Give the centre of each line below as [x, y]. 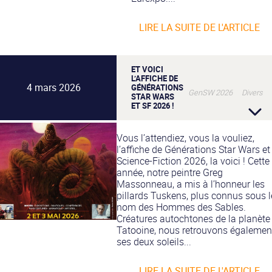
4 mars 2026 [53, 87]
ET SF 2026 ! [153, 105]
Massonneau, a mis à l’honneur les [191, 184]
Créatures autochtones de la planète [193, 218]
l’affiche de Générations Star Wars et [193, 149]
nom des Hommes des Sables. [181, 207]
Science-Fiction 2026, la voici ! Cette [193, 161]
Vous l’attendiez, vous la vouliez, [185, 138]
